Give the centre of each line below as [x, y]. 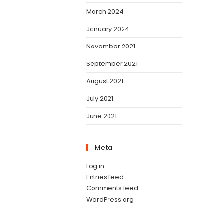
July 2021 [100, 99]
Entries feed [105, 177]
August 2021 [105, 81]
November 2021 [111, 46]
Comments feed [112, 188]
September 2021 [112, 64]
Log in [95, 166]
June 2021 [101, 116]
